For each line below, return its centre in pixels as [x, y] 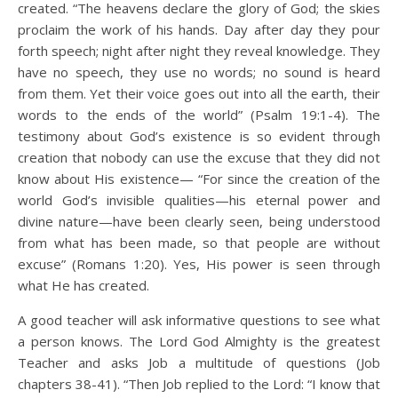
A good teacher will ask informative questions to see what [199, 320]
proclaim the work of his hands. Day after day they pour [199, 29]
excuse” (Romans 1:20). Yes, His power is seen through [199, 264]
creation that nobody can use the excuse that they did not [199, 157]
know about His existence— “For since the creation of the [199, 179]
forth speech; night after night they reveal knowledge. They [199, 51]
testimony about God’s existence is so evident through [199, 136]
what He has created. [84, 285]
